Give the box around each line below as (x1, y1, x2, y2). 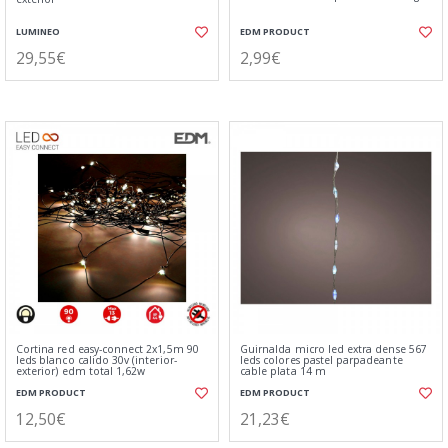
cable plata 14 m (240, 364, 326, 378)
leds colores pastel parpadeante (240, 353, 403, 367)
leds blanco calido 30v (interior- (16, 353, 177, 367)
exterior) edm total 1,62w (16, 364, 146, 378)
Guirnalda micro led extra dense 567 (240, 342, 427, 356)
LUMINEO (16, 25, 60, 38)
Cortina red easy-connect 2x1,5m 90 (16, 342, 199, 356)
